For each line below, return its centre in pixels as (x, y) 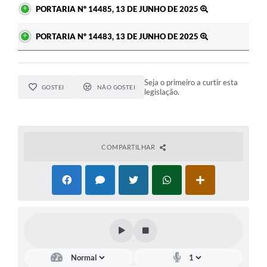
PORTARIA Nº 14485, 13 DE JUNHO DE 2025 (118, 9)
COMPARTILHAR (129, 147)
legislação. (162, 91)
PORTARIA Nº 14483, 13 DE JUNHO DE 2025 (118, 36)
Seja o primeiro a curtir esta (191, 82)
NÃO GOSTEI (116, 87)
